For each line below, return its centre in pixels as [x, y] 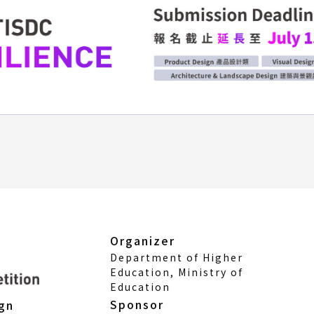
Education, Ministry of [177, 272]
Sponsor [137, 304]
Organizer [143, 240]
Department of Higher [177, 257]
